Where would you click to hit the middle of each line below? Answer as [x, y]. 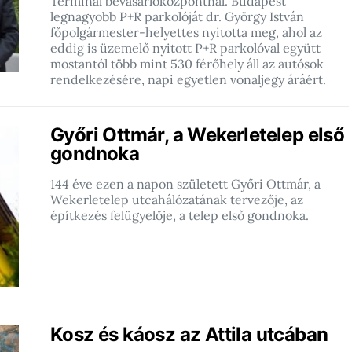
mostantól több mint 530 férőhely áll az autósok [187, 64]
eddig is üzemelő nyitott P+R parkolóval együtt [185, 48]
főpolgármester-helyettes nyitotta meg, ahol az [186, 32]
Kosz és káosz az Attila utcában [189, 334]
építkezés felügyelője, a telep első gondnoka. [180, 215]
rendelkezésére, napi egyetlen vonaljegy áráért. [188, 79]
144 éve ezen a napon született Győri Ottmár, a [185, 184]
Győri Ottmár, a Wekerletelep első [198, 135]
